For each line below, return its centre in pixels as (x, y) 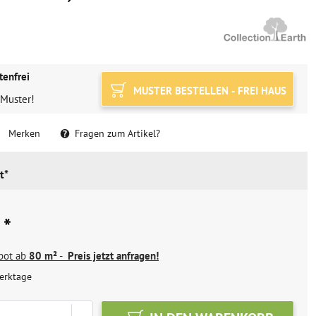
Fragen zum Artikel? (116, 133)
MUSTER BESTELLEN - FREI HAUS (208, 91)
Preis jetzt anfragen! (113, 256)
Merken (24, 133)
